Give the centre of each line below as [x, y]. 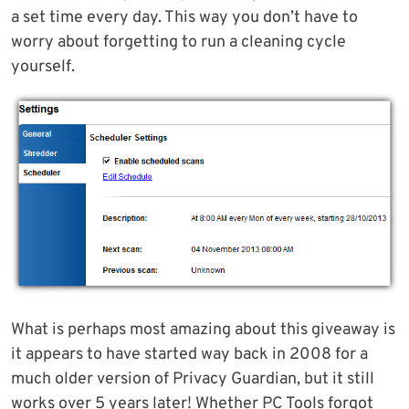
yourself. [43, 67]
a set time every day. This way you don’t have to [184, 17]
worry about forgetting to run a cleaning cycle [178, 42]
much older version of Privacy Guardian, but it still [193, 380]
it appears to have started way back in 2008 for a [189, 355]
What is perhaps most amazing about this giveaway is [203, 330]
